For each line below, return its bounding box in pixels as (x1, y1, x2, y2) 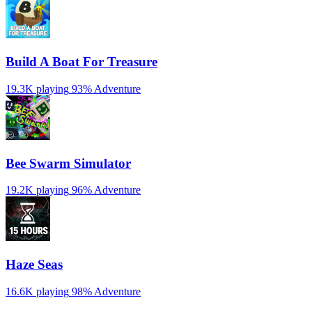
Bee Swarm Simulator (6, 155, 131, 171)
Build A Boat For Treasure (6, 54, 157, 70)
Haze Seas (6, 257, 63, 272)
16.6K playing (6, 285, 69, 297)
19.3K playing (6, 82, 69, 95)
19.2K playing (6, 184, 69, 196)
